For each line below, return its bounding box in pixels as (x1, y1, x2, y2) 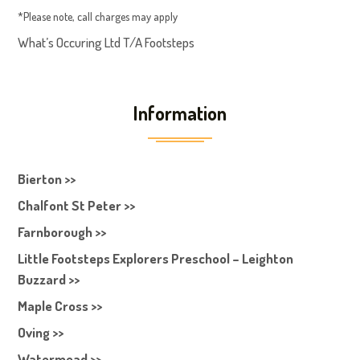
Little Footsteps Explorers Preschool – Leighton (18, 250, 294, 267)
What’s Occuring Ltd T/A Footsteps (18, 34, 195, 51)
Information (133, 100, 227, 125)
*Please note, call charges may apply (18, 9, 178, 23)
